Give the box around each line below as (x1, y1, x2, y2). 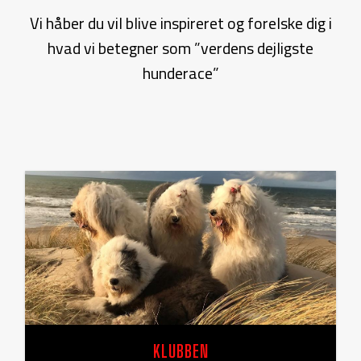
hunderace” (142, 60, 219, 85)
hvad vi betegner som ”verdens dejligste (48, 35, 313, 60)
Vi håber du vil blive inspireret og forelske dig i (29, 10, 332, 35)
